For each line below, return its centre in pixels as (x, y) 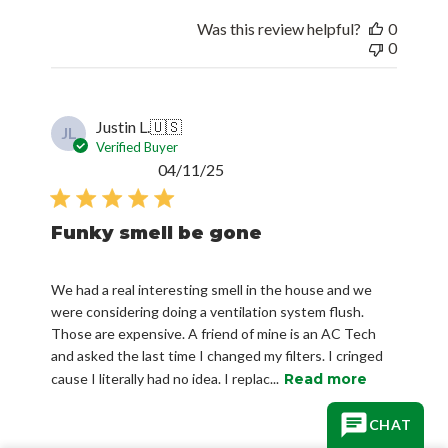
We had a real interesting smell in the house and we (212, 289)
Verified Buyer (137, 146)
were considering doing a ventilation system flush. (208, 311)
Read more (326, 378)
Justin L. (123, 126)
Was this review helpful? (278, 28)
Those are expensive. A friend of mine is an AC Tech (214, 333)
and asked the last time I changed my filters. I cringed (217, 355)
